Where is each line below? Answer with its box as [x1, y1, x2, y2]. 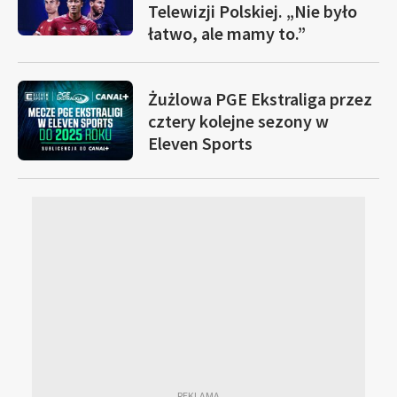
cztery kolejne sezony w [148, 109, 329, 132]
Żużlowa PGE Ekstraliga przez [148, 87, 372, 110]
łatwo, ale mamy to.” [148, 22, 306, 44]
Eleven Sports [148, 131, 253, 154]
